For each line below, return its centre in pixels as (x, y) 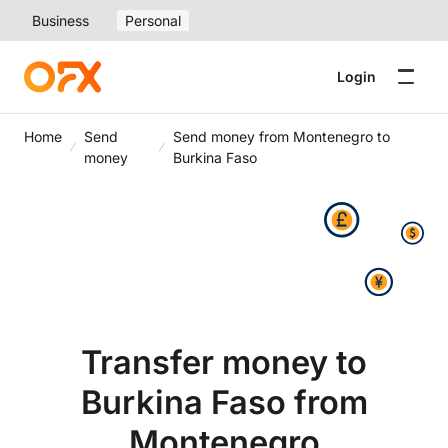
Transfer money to (224, 362)
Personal (153, 20)
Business (60, 20)
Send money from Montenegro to (281, 136)
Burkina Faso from (224, 402)
